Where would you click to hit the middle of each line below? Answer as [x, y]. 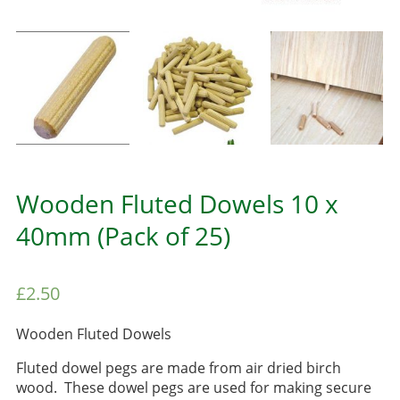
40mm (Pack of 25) [123, 235]
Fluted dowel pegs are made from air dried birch [178, 368]
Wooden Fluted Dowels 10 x [177, 203]
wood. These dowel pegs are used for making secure [193, 388]
